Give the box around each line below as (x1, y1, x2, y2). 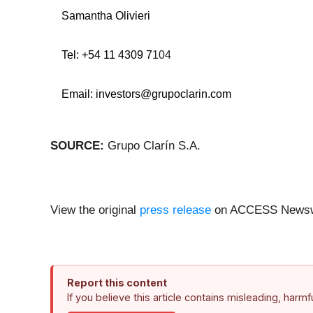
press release (140, 203, 211, 217)
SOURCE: (50, 139, 108, 153)
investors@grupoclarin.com (96, 88, 231, 101)
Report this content (67, 277, 167, 289)
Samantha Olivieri (61, 10, 150, 22)
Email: (61, 88, 96, 101)
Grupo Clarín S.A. (108, 139, 201, 153)
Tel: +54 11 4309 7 (61, 49, 152, 61)
